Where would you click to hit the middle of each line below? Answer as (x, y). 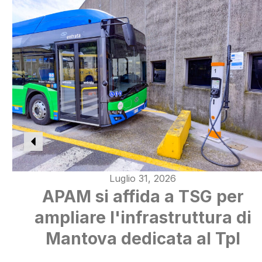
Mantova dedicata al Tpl (143, 238)
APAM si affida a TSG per (143, 196)
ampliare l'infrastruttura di (143, 217)
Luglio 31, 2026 (143, 178)
